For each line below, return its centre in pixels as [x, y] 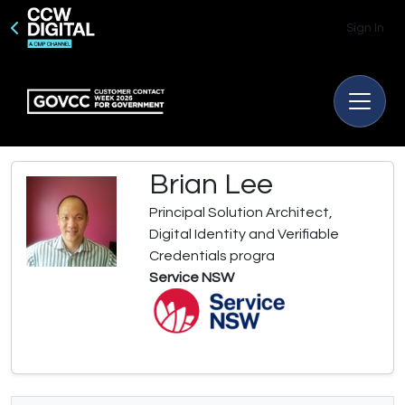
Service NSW [192, 278]
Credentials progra [212, 256]
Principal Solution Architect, [241, 212]
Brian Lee [211, 185]
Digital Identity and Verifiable [244, 234]
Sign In [365, 28]
